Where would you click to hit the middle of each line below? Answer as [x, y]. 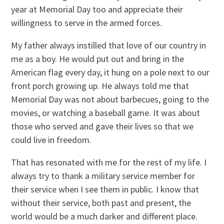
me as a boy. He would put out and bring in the [98, 59]
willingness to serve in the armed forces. [87, 23]
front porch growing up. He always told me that [100, 86]
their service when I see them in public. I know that [105, 189]
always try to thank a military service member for [103, 176]
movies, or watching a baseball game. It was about [106, 113]
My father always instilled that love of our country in [109, 45]
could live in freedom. [51, 140]
